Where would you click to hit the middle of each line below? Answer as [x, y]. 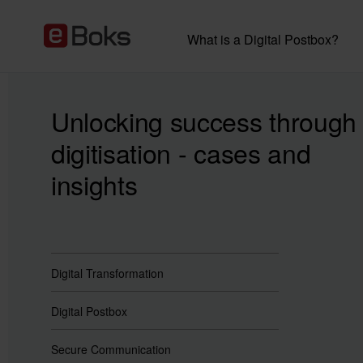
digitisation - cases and [181, 152]
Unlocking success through [203, 121]
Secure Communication [111, 349]
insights [94, 184]
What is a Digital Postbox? [263, 39]
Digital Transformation [107, 273]
